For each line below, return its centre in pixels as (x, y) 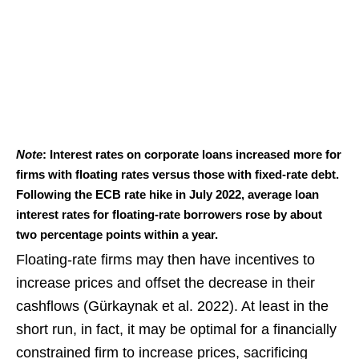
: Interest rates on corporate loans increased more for (192, 155)
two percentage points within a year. (117, 235)
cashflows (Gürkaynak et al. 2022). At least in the (172, 307)
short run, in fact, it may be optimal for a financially (176, 330)
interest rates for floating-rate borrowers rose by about (169, 215)
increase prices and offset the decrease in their (165, 283)
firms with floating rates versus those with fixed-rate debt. (177, 175)
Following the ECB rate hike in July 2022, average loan (167, 195)
